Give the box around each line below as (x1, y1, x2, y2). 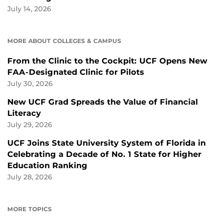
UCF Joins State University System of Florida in (7, 138, 206, 148)
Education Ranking (7, 161, 88, 171)
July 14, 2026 (7, 5, 51, 13)
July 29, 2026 (7, 121, 52, 129)
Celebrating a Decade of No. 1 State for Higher (7, 150, 201, 159)
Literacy (7, 109, 41, 118)
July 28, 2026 (7, 173, 52, 181)
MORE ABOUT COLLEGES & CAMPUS (7, 37, 121, 45)
